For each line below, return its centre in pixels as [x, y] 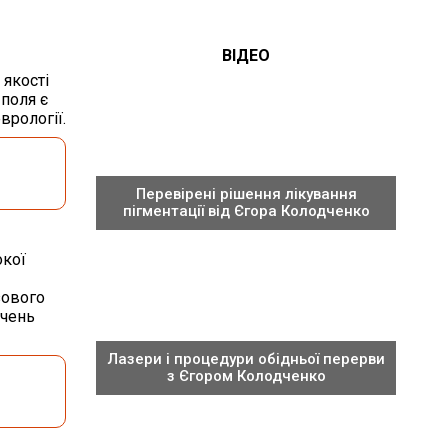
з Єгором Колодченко [246, 376]
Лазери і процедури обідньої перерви [246, 359]
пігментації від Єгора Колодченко [246, 211]
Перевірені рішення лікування [246, 194]
